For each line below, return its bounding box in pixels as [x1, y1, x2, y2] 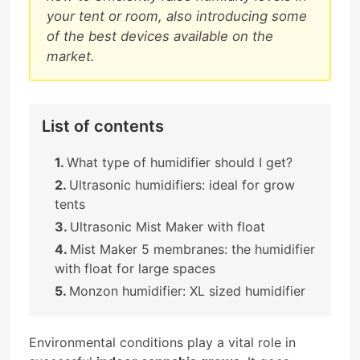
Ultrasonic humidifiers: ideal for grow [69, 176, 295, 193]
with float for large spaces [55, 260, 215, 276]
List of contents [42, 116, 164, 136]
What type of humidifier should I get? [67, 153, 292, 170]
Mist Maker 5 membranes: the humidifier [70, 240, 315, 257]
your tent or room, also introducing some [47, 7, 307, 24]
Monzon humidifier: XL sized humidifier [69, 282, 305, 299]
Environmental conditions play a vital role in [29, 333, 296, 350]
